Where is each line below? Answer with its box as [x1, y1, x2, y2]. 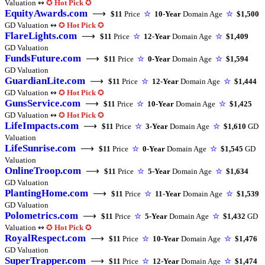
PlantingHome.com [5, 188, 88, 199]
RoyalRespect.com [5, 232, 86, 244]
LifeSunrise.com [5, 143, 76, 154]
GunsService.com [5, 98, 80, 109]
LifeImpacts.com [5, 120, 79, 131]
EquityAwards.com [5, 8, 88, 19]
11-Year [155, 189, 181, 198]
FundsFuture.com [5, 53, 81, 64]
